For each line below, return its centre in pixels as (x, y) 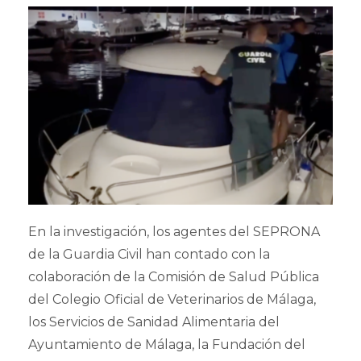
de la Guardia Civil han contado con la (149, 254)
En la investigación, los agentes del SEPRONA (174, 231)
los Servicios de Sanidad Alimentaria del (154, 322)
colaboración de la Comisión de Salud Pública (174, 276)
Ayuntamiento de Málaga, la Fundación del (167, 344)
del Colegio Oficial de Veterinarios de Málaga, (172, 299)
